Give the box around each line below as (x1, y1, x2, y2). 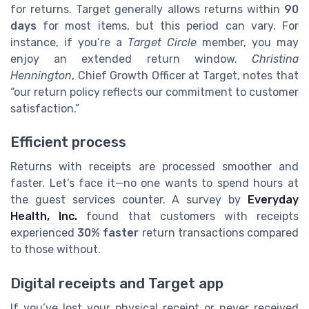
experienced (10, 226, 78, 240)
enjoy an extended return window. (10, 52, 252, 66)
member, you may (197, 36, 299, 50)
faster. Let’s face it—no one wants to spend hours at (10, 177, 299, 190)
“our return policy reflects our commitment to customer (10, 86, 299, 99)
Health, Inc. (10, 210, 78, 223)
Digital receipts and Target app (10, 275, 223, 292)
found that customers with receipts (77, 210, 299, 223)
